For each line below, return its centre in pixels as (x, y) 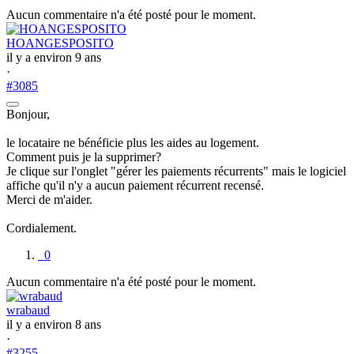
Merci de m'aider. (49, 199)
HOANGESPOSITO (60, 43)
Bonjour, (28, 114)
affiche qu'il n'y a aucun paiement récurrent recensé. (135, 185)
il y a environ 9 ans (54, 57)
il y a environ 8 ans (54, 324)
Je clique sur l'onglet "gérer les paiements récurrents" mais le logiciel (176, 171)
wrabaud (28, 310)
